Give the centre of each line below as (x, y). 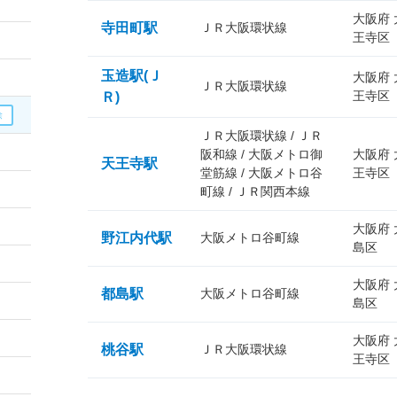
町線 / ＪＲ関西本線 (255, 191)
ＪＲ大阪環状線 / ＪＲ (261, 136)
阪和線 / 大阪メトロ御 (261, 154)
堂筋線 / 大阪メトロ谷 (261, 173)
